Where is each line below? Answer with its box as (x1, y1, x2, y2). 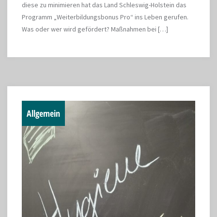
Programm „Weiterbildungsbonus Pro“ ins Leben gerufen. (22, 13, 188, 21)
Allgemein (27, 108, 60, 119)
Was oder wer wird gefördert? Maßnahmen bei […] (22, 25, 168, 33)
